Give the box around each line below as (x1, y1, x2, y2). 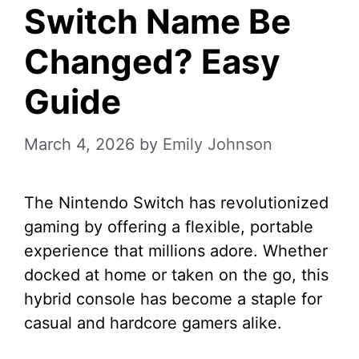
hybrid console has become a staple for (24, 289, 322, 309)
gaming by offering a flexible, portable (24, 217, 313, 236)
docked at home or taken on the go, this (24, 265, 329, 284)
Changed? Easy (24, 41, 280, 82)
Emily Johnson (163, 135, 272, 154)
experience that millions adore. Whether (24, 241, 328, 260)
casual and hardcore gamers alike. (24, 313, 282, 333)
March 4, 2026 (24, 135, 135, 154)
